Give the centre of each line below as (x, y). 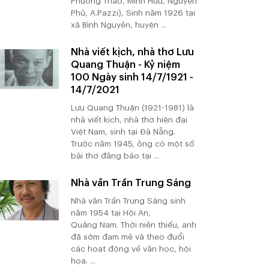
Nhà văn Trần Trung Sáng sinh (128, 201)
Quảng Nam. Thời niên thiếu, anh (133, 225)
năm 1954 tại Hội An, (110, 213)
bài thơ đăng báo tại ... (115, 156)
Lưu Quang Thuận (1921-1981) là (132, 108)
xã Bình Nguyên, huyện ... (118, 25)
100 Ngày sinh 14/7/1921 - (132, 77)
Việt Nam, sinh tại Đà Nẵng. (123, 132)
